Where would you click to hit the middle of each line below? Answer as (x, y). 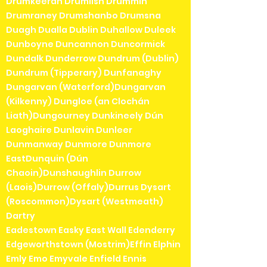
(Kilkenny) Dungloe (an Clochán (78, 102)
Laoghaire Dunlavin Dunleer (69, 130)
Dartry (21, 216)
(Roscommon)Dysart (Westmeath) (85, 202)
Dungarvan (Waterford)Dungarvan (86, 87)
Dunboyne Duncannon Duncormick (86, 44)
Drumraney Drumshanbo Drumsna (83, 16)
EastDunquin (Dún (47, 159)
